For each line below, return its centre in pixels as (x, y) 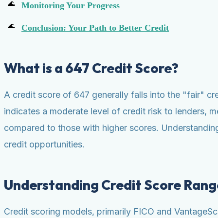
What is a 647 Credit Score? (91, 68)
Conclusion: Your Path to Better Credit (95, 27)
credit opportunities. (44, 144)
